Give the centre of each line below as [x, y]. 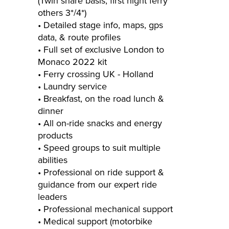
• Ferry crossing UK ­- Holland [96, 74]
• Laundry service [72, 87]
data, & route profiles [79, 38]
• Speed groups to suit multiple [99, 148]
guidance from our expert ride [97, 185]
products [55, 136]
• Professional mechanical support [105, 209]
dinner [51, 111]
